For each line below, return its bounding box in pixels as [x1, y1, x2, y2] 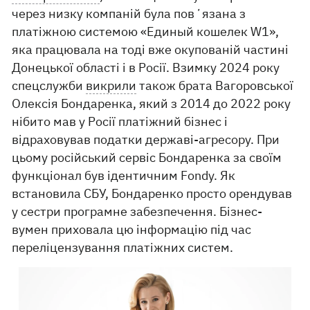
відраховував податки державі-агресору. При [12, 131, 280, 148]
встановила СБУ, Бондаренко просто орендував [12, 185, 293, 202]
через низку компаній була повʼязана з [12, 6, 246, 22]
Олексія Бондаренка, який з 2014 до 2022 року [12, 95, 291, 112]
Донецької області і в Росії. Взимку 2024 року [12, 60, 280, 76]
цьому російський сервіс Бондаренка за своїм [12, 149, 282, 166]
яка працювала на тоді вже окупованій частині [12, 42, 289, 58]
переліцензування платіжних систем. [12, 239, 234, 256]
